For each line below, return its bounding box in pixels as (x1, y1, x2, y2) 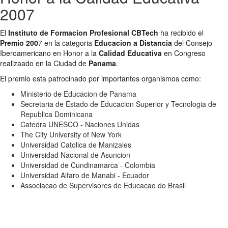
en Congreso (162, 47, 206, 58)
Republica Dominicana (20, 108, 93, 119)
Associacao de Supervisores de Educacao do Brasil (20, 180, 186, 190)
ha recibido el (158, 27, 204, 38)
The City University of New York (20, 129, 122, 139)
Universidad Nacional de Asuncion (20, 149, 130, 160)
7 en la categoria (38, 37, 94, 48)
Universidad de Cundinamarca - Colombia (20, 159, 155, 170)
